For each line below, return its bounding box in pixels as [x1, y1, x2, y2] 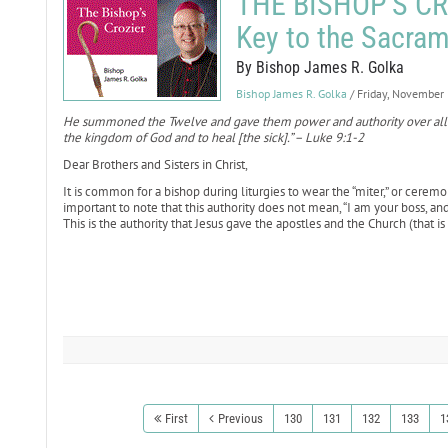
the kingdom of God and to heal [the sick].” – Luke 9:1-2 [62, 129, 364, 146]
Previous [217, 411, 263, 426]
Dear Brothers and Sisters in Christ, [62, 156, 248, 173]
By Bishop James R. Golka [235, 58, 404, 77]
